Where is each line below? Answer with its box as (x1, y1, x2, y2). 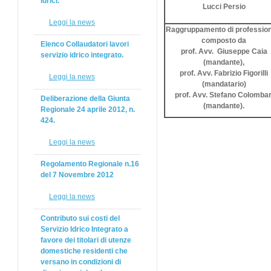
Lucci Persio (202, 2, 246, 11)
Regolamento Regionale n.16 (41, 160, 139, 168)
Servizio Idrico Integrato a (41, 225, 128, 233)
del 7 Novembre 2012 (41, 171, 114, 179)
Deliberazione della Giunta (41, 94, 130, 103)
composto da (201, 36, 246, 45)
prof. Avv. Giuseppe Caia (180, 47, 267, 56)
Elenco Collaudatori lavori (41, 40, 129, 48)
